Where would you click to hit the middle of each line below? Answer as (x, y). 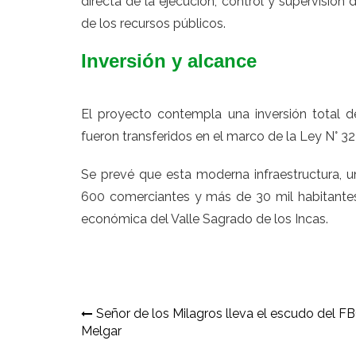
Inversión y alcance (169, 61)
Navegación (144, 317)
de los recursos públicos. (153, 23)
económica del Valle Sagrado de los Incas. (205, 219)
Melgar (101, 331)
